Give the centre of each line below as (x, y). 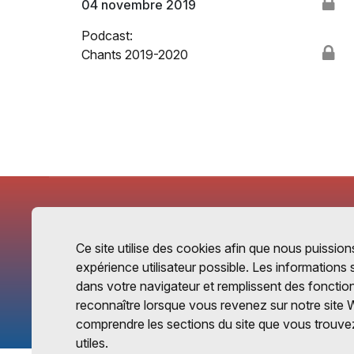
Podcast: (107, 35)
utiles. (92, 343)
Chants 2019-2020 (135, 54)
